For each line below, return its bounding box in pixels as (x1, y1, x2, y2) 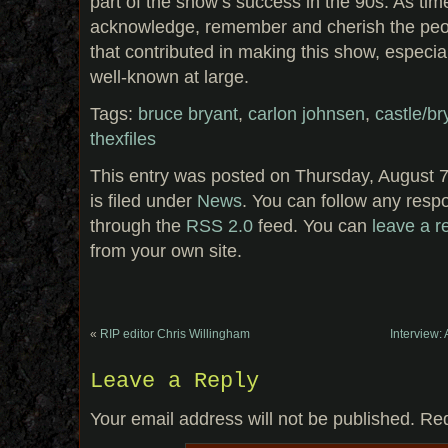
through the (90, 214, 186, 236)
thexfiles (90, 127, 156, 149)
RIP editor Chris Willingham (100, 326, 250, 341)
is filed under (90, 189, 197, 211)
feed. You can (253, 214, 372, 236)
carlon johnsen (248, 102, 365, 124)
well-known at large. (90, 65, 249, 87)
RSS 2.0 (186, 214, 253, 236)
